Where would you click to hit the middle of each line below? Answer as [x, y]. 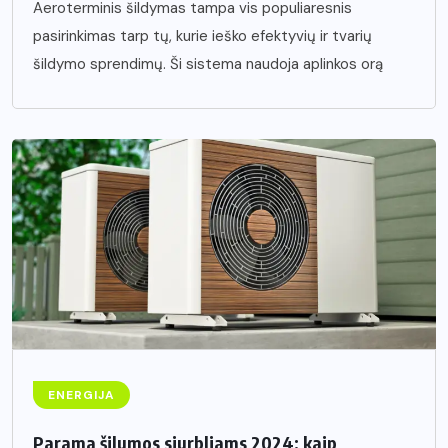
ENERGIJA [81, 395]
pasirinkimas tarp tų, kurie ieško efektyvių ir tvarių [202, 36]
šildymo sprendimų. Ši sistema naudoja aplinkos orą [208, 64]
